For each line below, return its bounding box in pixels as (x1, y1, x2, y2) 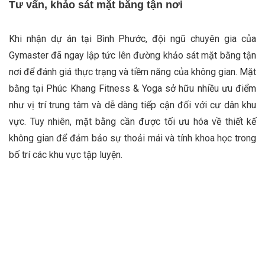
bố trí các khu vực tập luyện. (9, 149, 122, 161)
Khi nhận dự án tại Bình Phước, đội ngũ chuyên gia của (9, 33, 256, 45)
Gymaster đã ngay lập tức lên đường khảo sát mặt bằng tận (9, 50, 256, 62)
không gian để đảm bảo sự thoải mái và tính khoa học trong (9, 132, 256, 144)
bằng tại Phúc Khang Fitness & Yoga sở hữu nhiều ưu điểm (9, 83, 256, 95)
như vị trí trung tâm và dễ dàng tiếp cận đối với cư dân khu (9, 99, 256, 111)
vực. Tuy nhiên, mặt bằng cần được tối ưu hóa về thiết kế (9, 116, 256, 128)
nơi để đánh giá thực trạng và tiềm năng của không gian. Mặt (9, 66, 256, 78)
